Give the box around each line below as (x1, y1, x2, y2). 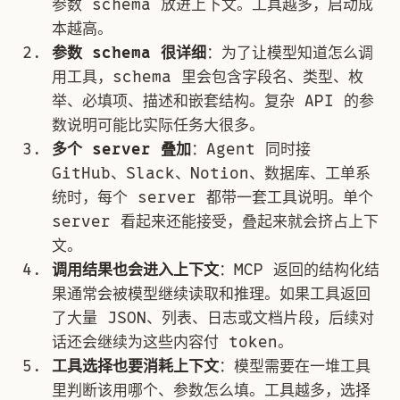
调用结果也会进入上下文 (52, 258, 219, 282)
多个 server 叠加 (52, 137, 191, 162)
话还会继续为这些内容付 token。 (52, 330, 293, 354)
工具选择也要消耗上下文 (52, 354, 219, 379)
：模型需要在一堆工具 (219, 354, 371, 379)
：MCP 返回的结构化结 (219, 258, 379, 282)
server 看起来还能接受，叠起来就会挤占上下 (52, 210, 379, 234)
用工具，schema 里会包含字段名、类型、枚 (52, 65, 363, 89)
